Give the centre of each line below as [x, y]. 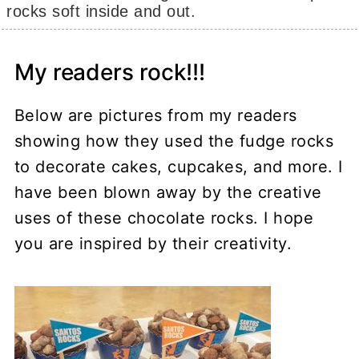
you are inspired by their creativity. [153, 244]
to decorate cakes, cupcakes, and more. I [178, 167]
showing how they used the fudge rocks [174, 141]
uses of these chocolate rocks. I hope [164, 218]
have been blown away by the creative [168, 193]
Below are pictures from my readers [155, 116]
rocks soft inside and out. [104, 12]
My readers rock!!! [110, 73]
